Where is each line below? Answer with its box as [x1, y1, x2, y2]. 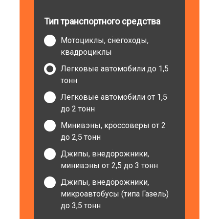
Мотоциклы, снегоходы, [61, 36, 149, 45]
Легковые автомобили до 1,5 [61, 64, 169, 73]
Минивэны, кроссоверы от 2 [61, 121, 166, 130]
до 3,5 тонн [61, 201, 101, 210]
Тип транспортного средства [44, 16, 161, 26]
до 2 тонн [61, 104, 95, 113]
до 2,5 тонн [61, 132, 101, 142]
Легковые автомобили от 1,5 [61, 92, 168, 102]
